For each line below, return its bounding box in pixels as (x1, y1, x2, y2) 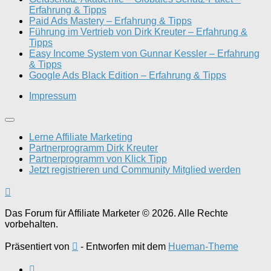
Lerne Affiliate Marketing (29, 132, 132, 142)
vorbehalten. (5, 219, 58, 229)
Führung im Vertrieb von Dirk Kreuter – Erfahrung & (29, 27, 247, 37)
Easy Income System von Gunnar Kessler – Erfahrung (29, 48, 260, 59)
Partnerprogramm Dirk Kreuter (29, 143, 158, 153)
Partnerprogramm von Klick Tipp (29, 154, 167, 164)
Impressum (29, 91, 76, 101)
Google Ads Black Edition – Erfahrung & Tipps (29, 70, 226, 80)
